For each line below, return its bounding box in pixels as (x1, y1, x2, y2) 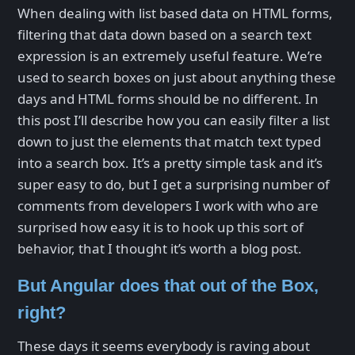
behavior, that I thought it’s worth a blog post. (17, 239, 302, 258)
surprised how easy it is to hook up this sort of (17, 217, 303, 236)
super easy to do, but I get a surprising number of (17, 174, 330, 193)
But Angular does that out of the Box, (17, 275, 319, 296)
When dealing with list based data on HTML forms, (17, 3, 333, 22)
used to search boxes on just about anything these (17, 67, 336, 86)
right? (17, 302, 66, 323)
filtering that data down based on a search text (17, 25, 311, 44)
